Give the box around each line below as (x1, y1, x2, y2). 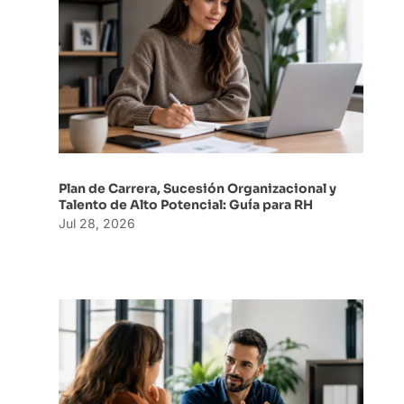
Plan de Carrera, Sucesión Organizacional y (58, 179, 336, 197)
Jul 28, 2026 (58, 215, 135, 231)
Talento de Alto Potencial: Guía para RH (58, 196, 316, 213)
